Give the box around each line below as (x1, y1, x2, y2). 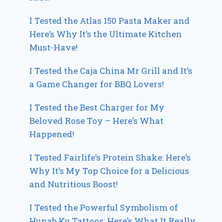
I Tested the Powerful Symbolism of (29, 202, 178, 213)
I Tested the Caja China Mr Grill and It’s (29, 65, 193, 76)
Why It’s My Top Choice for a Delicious (29, 165, 190, 176)
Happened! (29, 128, 75, 140)
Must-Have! (29, 42, 78, 53)
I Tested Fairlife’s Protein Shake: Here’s (29, 152, 191, 163)
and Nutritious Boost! (29, 178, 118, 190)
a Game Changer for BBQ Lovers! (29, 78, 165, 90)
